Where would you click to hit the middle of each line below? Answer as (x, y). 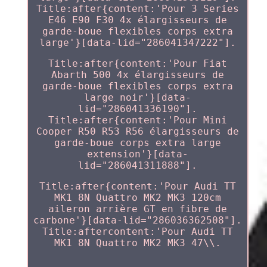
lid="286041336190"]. (137, 108)
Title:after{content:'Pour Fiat (137, 63)
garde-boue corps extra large (137, 142)
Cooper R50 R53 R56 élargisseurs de (137, 131)
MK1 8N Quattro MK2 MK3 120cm (137, 197)
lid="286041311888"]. (137, 165)
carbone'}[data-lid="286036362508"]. (137, 220)
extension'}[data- (137, 154)
